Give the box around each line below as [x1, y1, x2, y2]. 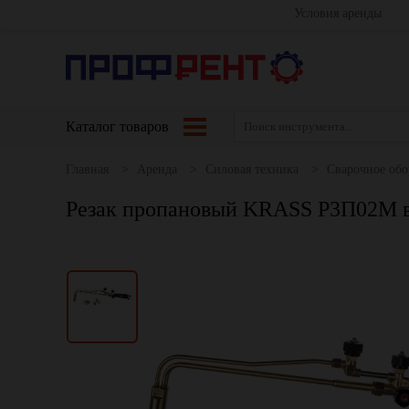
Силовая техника [205, 163, 299, 176]
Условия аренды [293, 6, 382, 20]
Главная [66, 163, 109, 176]
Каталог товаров [66, 118, 173, 134]
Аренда [137, 163, 177, 176]
